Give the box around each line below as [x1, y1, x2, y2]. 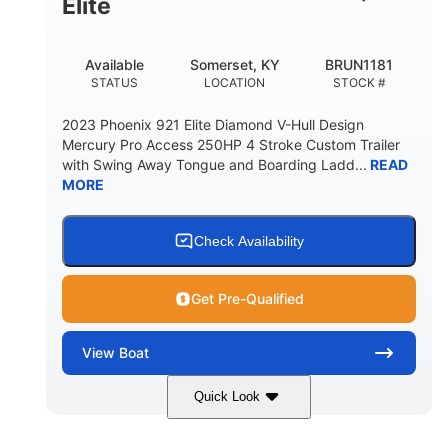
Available [84, 55, 144, 73]
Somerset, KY [189, 55, 280, 73]
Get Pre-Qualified [190, 289, 304, 307]
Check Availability [194, 232, 304, 249]
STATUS [90, 74, 138, 90]
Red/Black [112, 415, 180, 433]
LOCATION [204, 74, 265, 90]
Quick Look [194, 389, 260, 405]
